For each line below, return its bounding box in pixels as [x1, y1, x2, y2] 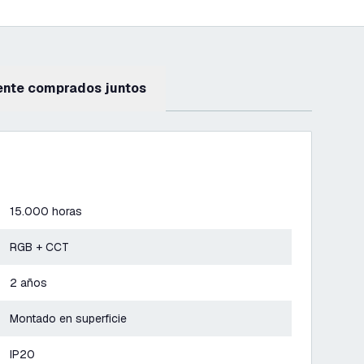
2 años [10, 275, 47, 290]
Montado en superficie [10, 311, 127, 326]
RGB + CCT [10, 240, 69, 254]
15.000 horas [10, 204, 82, 219]
